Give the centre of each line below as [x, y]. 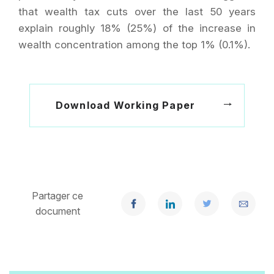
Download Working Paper [125, 105]
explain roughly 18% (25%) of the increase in [137, 28]
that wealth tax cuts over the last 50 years [137, 12]
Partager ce [57, 196]
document [57, 211]
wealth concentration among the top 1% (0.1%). [134, 45]
